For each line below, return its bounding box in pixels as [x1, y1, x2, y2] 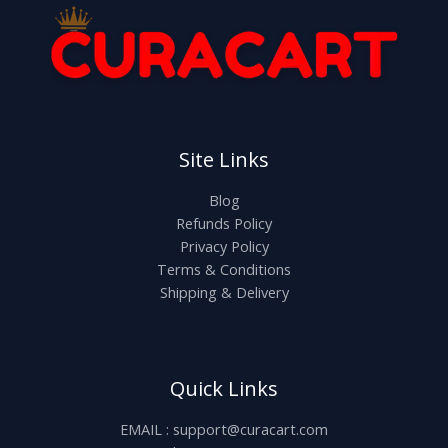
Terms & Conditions [157, 259, 291, 279]
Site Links [179, 145, 269, 173]
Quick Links [170, 375, 278, 402]
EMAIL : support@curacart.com [120, 419, 328, 440]
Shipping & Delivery [159, 282, 289, 302]
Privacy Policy [179, 236, 269, 256]
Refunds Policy [176, 213, 272, 233]
